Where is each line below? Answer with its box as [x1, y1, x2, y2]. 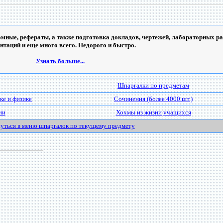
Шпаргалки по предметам [117, 82, 189, 89]
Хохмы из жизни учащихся [115, 109, 191, 116]
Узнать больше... [36, 57, 85, 65]
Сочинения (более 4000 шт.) [114, 95, 193, 103]
